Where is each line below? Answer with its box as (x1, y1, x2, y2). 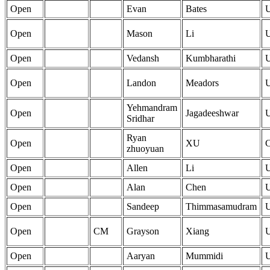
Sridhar (127, 113, 154, 124)
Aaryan (127, 251, 155, 262)
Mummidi (186, 251, 223, 262)
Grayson (127, 226, 159, 237)
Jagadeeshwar (186, 108, 239, 119)
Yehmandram (127, 102, 177, 113)
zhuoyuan (127, 143, 164, 154)
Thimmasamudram (186, 201, 257, 212)
